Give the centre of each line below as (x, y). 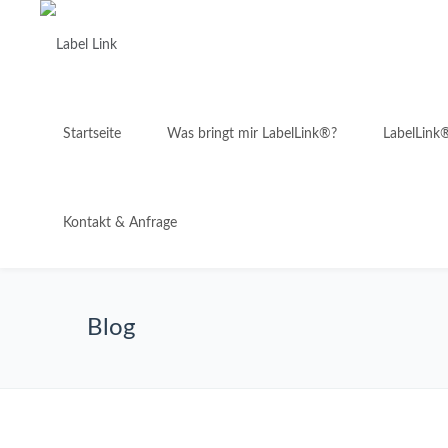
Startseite (92, 134)
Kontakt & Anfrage (120, 223)
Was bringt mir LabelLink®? (252, 134)
